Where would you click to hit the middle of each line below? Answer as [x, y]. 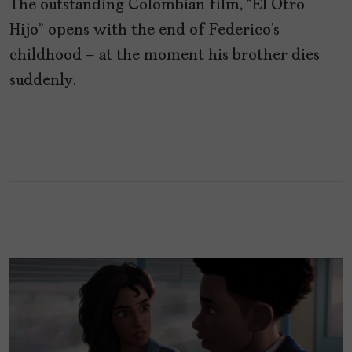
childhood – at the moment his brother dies [165, 56]
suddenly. [43, 81]
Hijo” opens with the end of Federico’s [145, 31]
